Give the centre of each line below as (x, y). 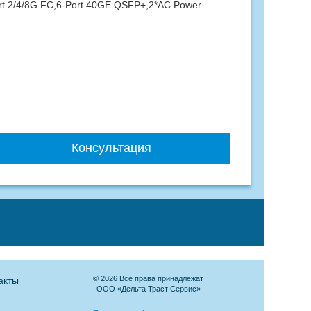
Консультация (112, 148)
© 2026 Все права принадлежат (149, 279)
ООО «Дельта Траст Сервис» (148, 289)
